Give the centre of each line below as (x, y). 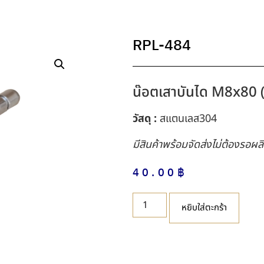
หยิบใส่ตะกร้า (204, 207)
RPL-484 (161, 45)
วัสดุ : (144, 118)
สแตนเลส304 (187, 118)
